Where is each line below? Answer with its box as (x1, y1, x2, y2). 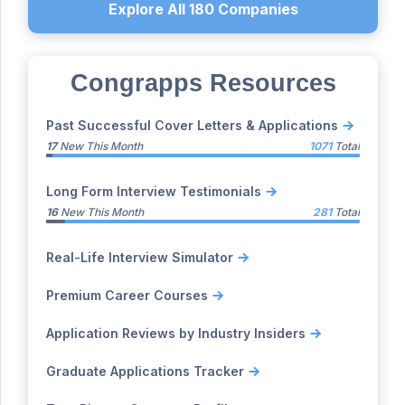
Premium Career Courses (46, 287, 208, 303)
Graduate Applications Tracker (46, 363, 244, 379)
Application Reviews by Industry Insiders (46, 325, 306, 341)
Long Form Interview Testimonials (46, 184, 261, 199)
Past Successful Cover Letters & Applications (46, 118, 338, 133)
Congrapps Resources (70, 70, 336, 97)
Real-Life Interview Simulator (46, 250, 233, 265)
